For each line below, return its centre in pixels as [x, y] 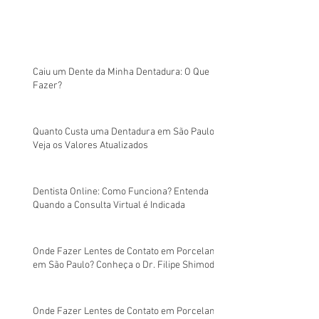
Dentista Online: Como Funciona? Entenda [121, 192]
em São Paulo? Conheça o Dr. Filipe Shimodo [126, 265]
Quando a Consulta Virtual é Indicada [109, 205]
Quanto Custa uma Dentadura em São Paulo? [126, 132]
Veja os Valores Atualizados [90, 146]
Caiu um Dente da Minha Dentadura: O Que [121, 72]
